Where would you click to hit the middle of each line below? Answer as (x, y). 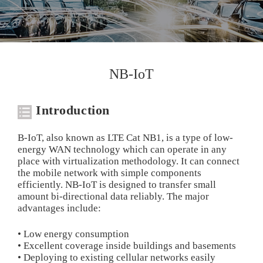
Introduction (73, 111)
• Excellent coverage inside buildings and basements (127, 246)
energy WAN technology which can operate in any (122, 150)
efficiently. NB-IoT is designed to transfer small (117, 185)
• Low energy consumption (73, 234)
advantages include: (59, 208)
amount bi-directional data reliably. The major (113, 197)
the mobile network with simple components (109, 173)
